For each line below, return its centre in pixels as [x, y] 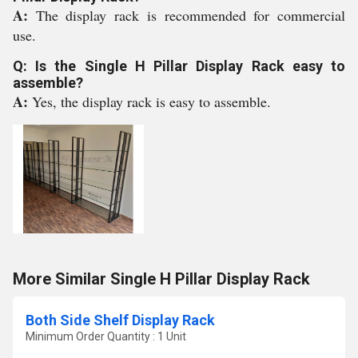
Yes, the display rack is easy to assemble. [151, 101]
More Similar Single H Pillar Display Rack [161, 279]
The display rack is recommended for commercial [191, 15]
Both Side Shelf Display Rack [120, 320]
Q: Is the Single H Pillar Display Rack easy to [179, 66]
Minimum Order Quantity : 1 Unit [106, 336]
